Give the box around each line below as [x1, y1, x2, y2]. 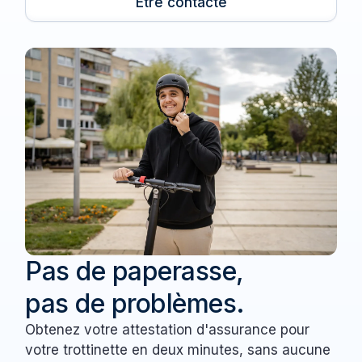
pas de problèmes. [25, 288, 245, 320]
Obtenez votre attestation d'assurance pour [25, 322, 310, 339]
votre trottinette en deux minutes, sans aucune [25, 342, 331, 359]
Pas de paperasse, [25, 255, 244, 288]
